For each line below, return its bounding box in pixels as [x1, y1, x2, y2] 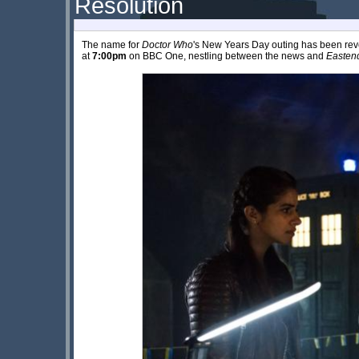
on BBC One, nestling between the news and [127, 50, 326, 62]
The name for [82, 38, 142, 50]
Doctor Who [142, 38, 193, 50]
